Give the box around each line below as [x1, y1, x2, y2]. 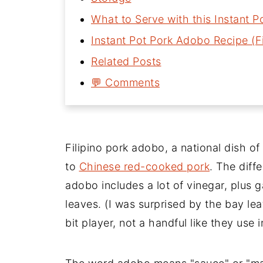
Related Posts [91, 55, 161, 68]
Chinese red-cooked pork [79, 160, 210, 173]
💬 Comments [91, 76, 160, 89]
